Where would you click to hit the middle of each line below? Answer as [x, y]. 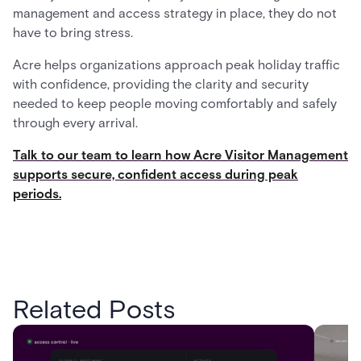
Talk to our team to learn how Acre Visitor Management [180, 155]
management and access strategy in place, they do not [175, 13]
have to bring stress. [73, 33]
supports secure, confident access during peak [156, 174]
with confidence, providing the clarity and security [161, 84]
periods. [37, 194]
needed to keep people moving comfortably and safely [175, 104]
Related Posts [94, 309]
